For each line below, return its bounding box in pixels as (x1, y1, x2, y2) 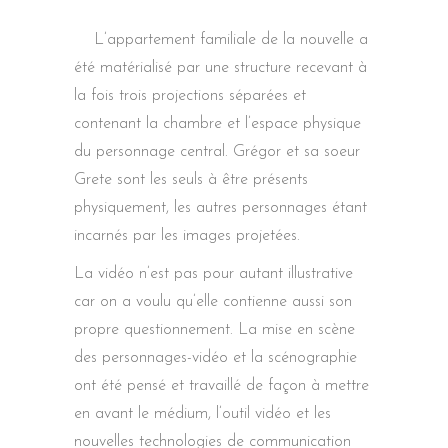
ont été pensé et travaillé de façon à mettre (74, 377, 369, 394)
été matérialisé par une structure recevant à (74, 59, 367, 76)
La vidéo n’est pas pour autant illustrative (74, 265, 353, 282)
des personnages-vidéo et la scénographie (74, 349, 357, 366)
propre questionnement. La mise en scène (74, 321, 355, 338)
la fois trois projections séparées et (74, 87, 306, 104)
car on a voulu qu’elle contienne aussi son (74, 293, 352, 310)
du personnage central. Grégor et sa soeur (74, 143, 360, 160)
